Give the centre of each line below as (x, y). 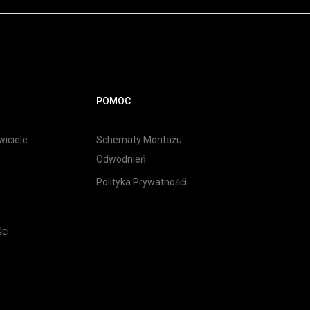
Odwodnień (121, 159)
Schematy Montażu (139, 140)
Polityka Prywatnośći (142, 182)
